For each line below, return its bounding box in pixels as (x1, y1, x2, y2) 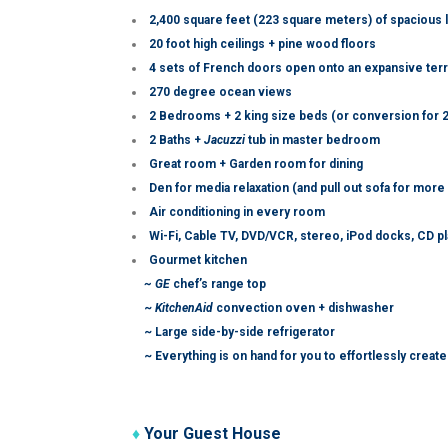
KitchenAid (155, 301, 213, 315)
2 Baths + (149, 133, 204, 147)
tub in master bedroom (245, 133, 380, 147)
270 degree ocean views (149, 85, 292, 99)
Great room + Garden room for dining (149, 157, 366, 171)
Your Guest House (140, 424, 281, 443)
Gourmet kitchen (149, 253, 247, 267)
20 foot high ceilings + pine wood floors (149, 37, 376, 51)
